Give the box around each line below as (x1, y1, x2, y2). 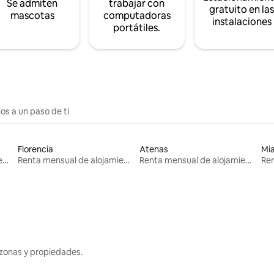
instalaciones (212, 15, 272, 28)
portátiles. (113, 21, 161, 34)
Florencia (18, 143, 54, 155)
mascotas (10, 9, 54, 22)
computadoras (103, 9, 171, 22)
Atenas (139, 143, 168, 155)
